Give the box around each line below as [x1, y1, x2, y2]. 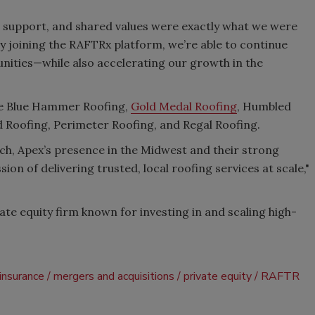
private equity [184, 268, 252, 284]
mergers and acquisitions [53, 268, 174, 284]
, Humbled [237, 98, 291, 113]
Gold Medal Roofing [131, 98, 237, 113]
